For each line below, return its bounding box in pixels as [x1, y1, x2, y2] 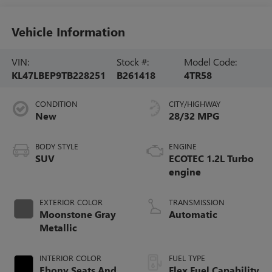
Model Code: [184, 55, 237, 68]
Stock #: [116, 55, 149, 68]
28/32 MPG [169, 109, 219, 123]
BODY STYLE [35, 141, 78, 152]
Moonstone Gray [39, 208, 116, 221]
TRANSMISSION [169, 197, 225, 208]
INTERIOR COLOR [39, 253, 101, 263]
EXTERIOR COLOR [39, 197, 103, 208]
